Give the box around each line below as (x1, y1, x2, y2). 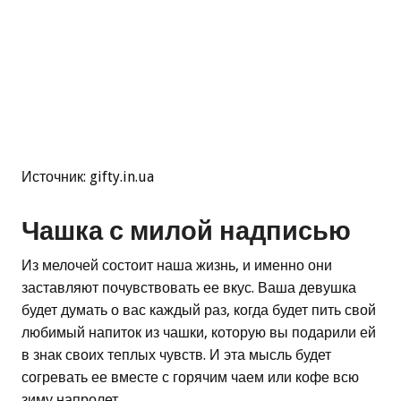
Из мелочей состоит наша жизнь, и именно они (21, 257, 332, 275)
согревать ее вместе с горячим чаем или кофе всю (21, 369, 359, 387)
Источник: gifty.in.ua (21, 167, 154, 185)
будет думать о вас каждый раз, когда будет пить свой (21, 302, 376, 320)
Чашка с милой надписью (21, 216, 351, 247)
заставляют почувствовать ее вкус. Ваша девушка (21, 279, 356, 297)
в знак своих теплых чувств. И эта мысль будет (21, 346, 331, 364)
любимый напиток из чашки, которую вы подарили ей (21, 324, 376, 342)
